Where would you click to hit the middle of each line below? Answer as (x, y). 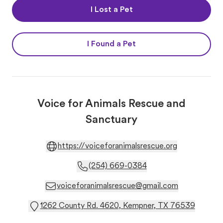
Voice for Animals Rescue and (111, 104)
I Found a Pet (111, 44)
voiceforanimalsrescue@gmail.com (117, 186)
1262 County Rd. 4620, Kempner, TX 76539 (117, 206)
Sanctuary (111, 120)
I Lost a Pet (111, 10)
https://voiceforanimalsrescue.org (117, 146)
